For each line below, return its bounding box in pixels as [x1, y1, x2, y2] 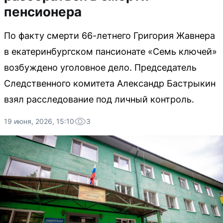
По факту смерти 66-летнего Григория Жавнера [4, 30, 215, 41]
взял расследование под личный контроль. [4, 94, 194, 105]
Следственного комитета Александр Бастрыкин [4, 78, 216, 89]
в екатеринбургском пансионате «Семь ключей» [4, 46, 217, 57]
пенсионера [4, 4, 82, 19]
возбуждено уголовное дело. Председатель [4, 62, 197, 73]
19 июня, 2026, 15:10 [4, 117, 74, 125]
